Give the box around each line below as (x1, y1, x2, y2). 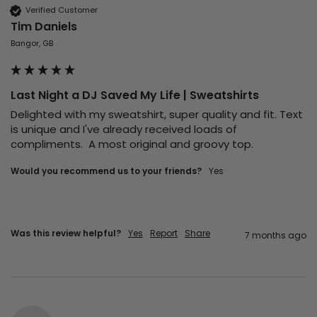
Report (150, 226, 178, 239)
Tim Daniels (11, 18, 77, 35)
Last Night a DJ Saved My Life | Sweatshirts (11, 86, 259, 103)
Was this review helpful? (11, 226, 121, 239)
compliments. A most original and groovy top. (11, 136, 253, 151)
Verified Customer (25, 4, 98, 16)
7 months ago (245, 229, 306, 241)
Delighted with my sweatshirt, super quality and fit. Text (11, 106, 303, 122)
